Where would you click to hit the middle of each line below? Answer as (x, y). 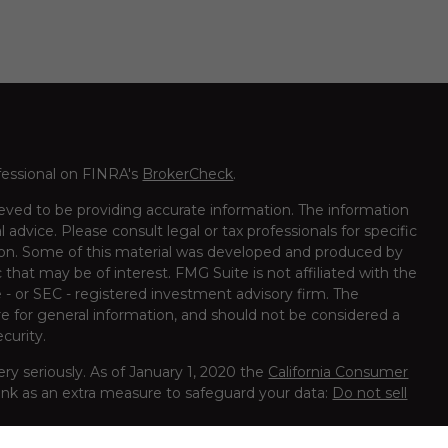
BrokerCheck (188, 173)
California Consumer (338, 371)
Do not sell (370, 392)
